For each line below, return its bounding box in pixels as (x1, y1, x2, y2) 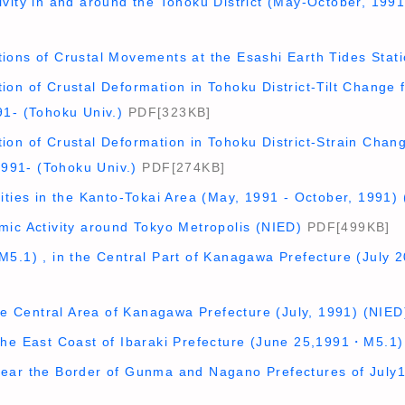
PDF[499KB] (302, 220, 391, 234)
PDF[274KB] (137, 160, 226, 174)
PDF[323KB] (123, 105, 212, 119)
